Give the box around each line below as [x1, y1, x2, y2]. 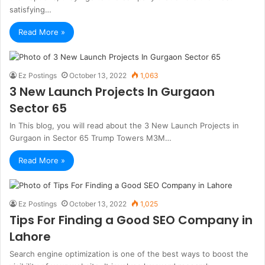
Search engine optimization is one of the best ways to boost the [9, 249, 248, 258]
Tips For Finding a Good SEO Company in [9, 212, 253, 228]
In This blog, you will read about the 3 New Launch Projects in [9, 121, 239, 130]
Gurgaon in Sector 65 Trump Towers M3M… [9, 133, 172, 143]
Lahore [9, 228, 51, 245]
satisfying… [9, 5, 51, 14]
